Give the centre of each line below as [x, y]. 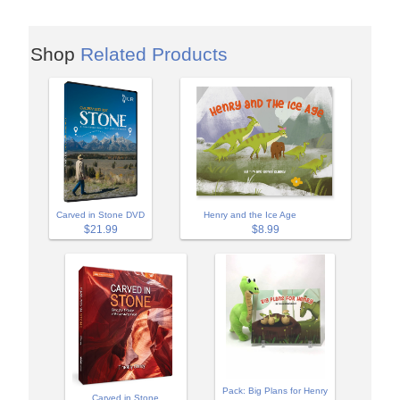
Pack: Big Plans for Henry [275, 391]
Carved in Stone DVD [100, 215]
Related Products [154, 54]
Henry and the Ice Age [250, 215]
